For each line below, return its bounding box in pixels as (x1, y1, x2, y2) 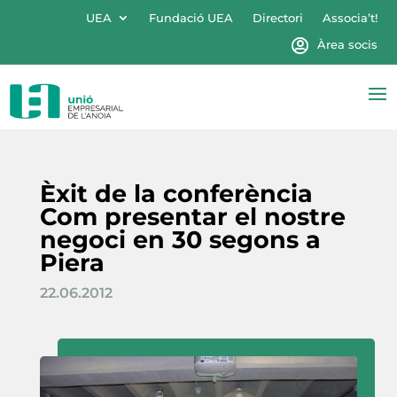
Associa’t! (322, 11, 378, 25)
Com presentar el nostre (39, 201, 346, 231)
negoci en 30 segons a (39, 224, 321, 254)
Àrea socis (316, 37, 378, 51)
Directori (252, 11, 303, 25)
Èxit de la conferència (39, 178, 313, 208)
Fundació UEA (148, 11, 233, 25)
